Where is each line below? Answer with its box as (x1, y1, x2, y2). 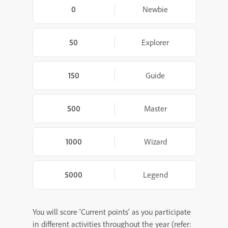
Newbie (142, 4, 168, 14)
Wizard (144, 136, 167, 147)
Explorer (141, 37, 169, 47)
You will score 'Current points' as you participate (33, 207, 191, 217)
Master (144, 103, 167, 113)
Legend (142, 169, 168, 180)
